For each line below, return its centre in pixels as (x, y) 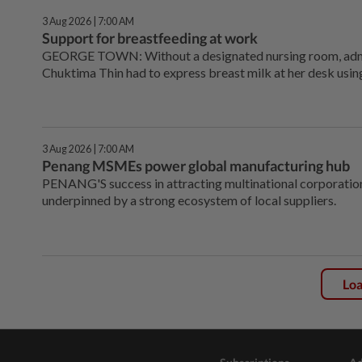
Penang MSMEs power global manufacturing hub (196, 166)
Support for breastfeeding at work (150, 38)
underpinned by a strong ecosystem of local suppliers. (189, 200)
